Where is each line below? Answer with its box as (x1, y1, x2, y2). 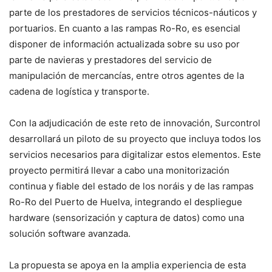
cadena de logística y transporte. (9, 86, 149, 98)
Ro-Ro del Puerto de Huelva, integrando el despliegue (9, 196, 242, 208)
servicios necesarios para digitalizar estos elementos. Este (9, 149, 261, 161)
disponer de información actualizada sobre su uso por (9, 38, 240, 50)
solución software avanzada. (9, 228, 131, 240)
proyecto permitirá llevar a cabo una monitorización (9, 165, 229, 177)
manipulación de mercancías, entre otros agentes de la (9, 70, 244, 82)
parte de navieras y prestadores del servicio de (9, 54, 212, 66)
